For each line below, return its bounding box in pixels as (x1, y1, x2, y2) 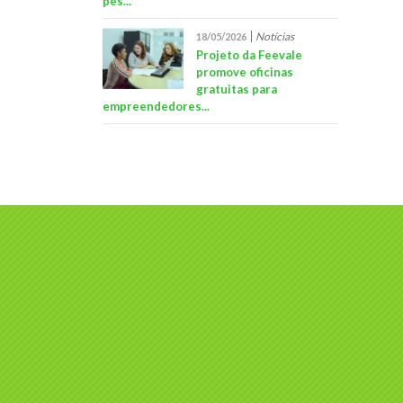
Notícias (253, 29, 294, 43)
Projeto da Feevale (195, 47, 302, 62)
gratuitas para (195, 81, 277, 96)
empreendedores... (102, 98, 210, 113)
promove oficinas (195, 64, 293, 79)
